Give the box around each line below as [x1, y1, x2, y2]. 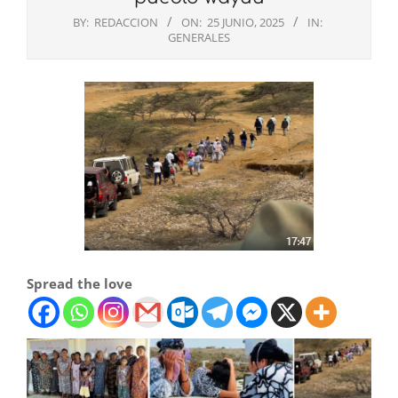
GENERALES [168, 29, 230, 46]
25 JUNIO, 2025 [207, 14, 284, 31]
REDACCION [94, 14, 158, 31]
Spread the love [27, 275, 132, 293]
